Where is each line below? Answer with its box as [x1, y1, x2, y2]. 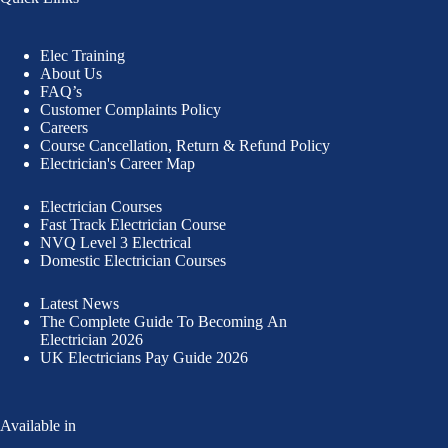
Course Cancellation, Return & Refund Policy [40, 136, 330, 154]
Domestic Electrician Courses [40, 251, 226, 269]
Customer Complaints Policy [40, 100, 221, 118]
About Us [40, 64, 102, 82]
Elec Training [40, 46, 125, 64]
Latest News [40, 294, 119, 312]
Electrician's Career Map [40, 154, 195, 172]
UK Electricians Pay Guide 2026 [40, 348, 248, 366]
